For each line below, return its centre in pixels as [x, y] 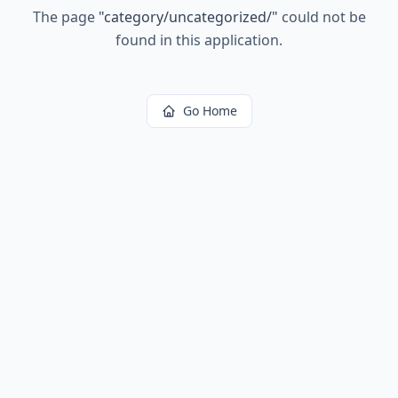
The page [65, 17]
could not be [322, 17]
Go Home [210, 111]
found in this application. [199, 40]
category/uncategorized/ [187, 17]
